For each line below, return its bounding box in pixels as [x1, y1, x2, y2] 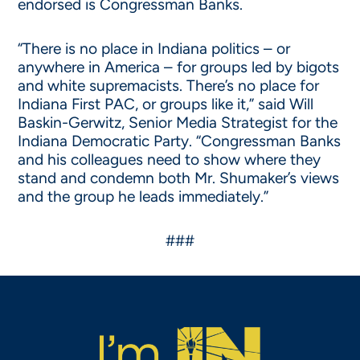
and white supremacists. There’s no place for [18, 76, 320, 95]
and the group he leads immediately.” [18, 187, 269, 206]
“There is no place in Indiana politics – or [18, 39, 291, 58]
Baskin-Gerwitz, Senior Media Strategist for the [18, 113, 338, 132]
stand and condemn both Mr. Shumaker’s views [18, 169, 340, 187]
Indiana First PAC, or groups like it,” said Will [18, 95, 314, 113]
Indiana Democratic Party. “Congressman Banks [18, 132, 342, 150]
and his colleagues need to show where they [18, 150, 321, 169]
